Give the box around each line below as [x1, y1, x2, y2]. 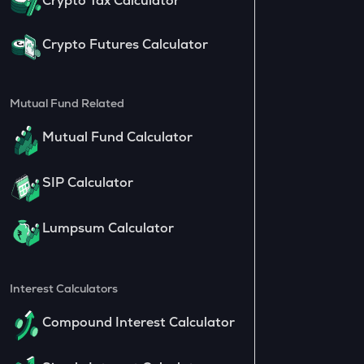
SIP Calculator [41, 173, 133, 191]
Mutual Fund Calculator [41, 128, 193, 145]
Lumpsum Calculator [41, 219, 174, 236]
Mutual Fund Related [9, 95, 124, 110]
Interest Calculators [9, 280, 118, 296]
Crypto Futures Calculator [41, 35, 208, 53]
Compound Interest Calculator [41, 313, 235, 331]
